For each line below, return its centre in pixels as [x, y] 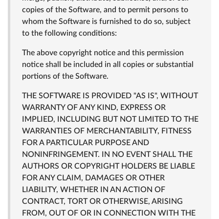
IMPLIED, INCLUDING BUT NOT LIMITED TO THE [110, 119]
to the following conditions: [69, 33]
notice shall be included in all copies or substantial [108, 65]
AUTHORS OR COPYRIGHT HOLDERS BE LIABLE [109, 166]
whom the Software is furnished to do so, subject [106, 22]
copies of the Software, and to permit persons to [105, 10]
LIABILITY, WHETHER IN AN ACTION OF [94, 190]
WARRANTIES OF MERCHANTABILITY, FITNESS [107, 131]
